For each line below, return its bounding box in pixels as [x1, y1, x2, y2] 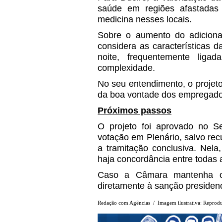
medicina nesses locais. [98, 14, 192, 24]
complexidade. [98, 62, 155, 73]
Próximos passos [98, 105, 171, 115]
